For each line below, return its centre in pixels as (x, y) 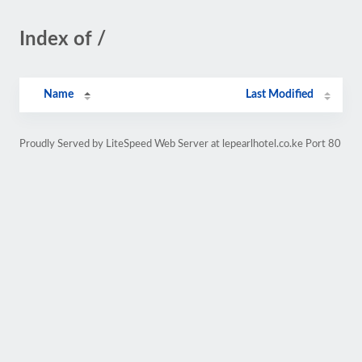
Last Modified (280, 95)
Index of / (63, 40)
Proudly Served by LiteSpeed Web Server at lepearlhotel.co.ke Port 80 (180, 144)
